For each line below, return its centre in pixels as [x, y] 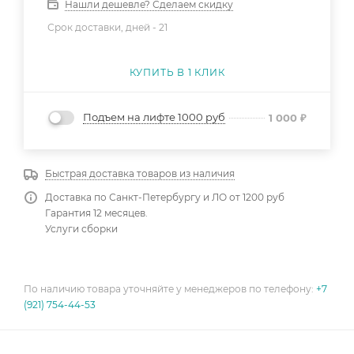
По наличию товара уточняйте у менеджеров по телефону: [170, 289]
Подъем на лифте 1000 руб [154, 117]
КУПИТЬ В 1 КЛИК [177, 72]
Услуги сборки [81, 229]
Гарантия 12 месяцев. [96, 213]
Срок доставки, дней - [103, 27]
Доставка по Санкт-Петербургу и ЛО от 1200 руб [165, 198]
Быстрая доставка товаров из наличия [140, 174]
